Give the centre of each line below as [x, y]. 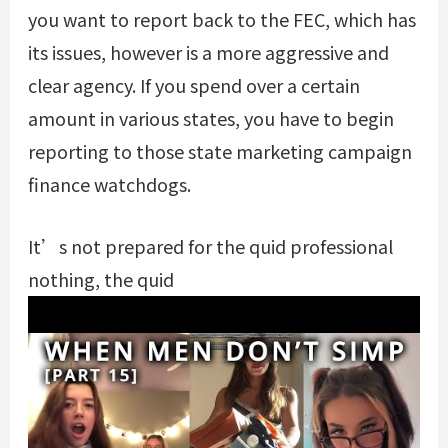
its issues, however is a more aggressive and [208, 52]
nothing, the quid [100, 279]
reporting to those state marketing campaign [219, 151]
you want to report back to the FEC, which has [221, 19]
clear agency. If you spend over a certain [193, 85]
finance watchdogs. [109, 184]
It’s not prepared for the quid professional [210, 246]
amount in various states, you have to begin [210, 118]
